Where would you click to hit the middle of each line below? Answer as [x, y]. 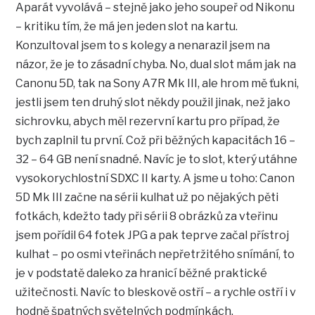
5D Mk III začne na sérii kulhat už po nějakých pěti [147, 198]
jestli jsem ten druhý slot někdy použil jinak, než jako [153, 103]
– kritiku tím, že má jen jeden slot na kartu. [127, 27]
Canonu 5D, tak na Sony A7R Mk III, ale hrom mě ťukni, [157, 84]
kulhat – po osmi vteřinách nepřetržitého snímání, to [155, 255]
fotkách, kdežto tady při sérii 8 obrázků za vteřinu [147, 217]
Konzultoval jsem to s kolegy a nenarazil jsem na [143, 46]
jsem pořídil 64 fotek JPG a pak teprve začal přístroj [153, 236]
